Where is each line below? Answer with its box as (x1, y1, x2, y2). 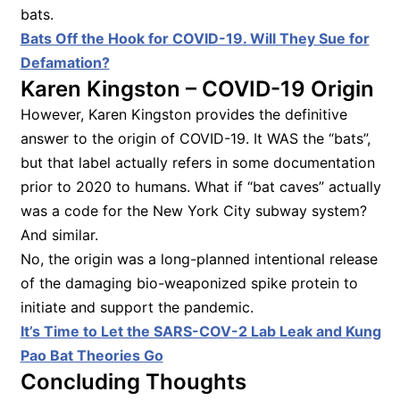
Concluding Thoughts (20, 368, 246, 395)
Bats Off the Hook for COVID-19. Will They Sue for (20, 29, 370, 47)
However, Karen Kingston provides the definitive (20, 104, 347, 123)
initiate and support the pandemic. (20, 297, 254, 316)
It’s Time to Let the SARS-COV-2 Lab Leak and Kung (20, 321, 381, 340)
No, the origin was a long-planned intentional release (20, 249, 378, 268)
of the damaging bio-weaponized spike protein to (20, 273, 358, 292)
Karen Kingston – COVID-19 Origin (20, 75, 374, 102)
